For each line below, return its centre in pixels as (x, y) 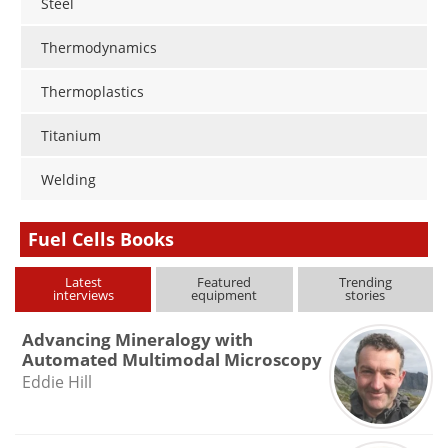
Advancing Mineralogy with (137, 339)
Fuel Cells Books (101, 239)
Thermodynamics (99, 48)
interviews (83, 295)
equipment (224, 295)
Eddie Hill (56, 382)
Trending (365, 282)
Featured (224, 282)
